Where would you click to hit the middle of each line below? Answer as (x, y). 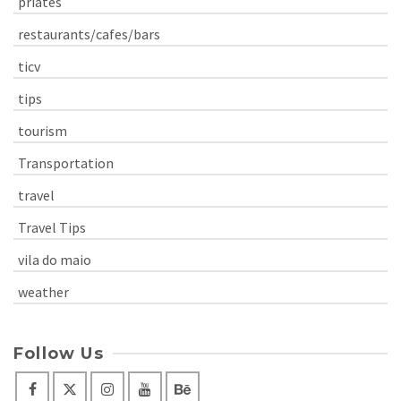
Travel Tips (52, 227)
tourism (43, 130)
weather (43, 291)
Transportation (66, 162)
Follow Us (59, 353)
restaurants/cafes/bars (89, 34)
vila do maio (55, 259)
